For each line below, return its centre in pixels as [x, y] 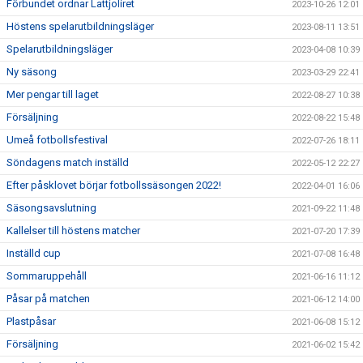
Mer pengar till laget [53, 94]
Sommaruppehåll [47, 276]
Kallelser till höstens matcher [73, 231]
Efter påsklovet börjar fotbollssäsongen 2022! [114, 185]
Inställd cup [34, 253]
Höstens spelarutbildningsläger [80, 26]
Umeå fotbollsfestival [57, 140]
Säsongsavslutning [51, 208]
